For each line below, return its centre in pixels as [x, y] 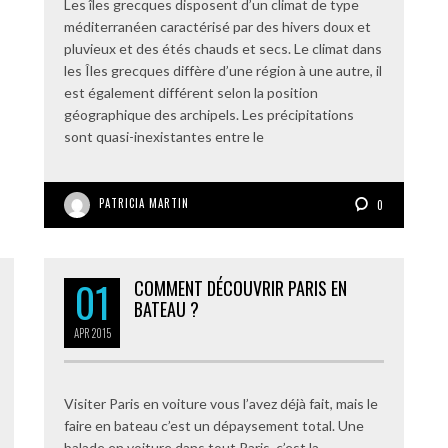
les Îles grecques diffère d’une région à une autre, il [223, 70]
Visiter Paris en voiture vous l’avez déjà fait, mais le [221, 403]
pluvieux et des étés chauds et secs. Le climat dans [223, 48]
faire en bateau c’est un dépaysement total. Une [214, 425]
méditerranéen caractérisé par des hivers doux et [217, 26]
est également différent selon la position [191, 92]
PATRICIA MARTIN [144, 203]
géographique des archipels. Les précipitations [209, 114]
